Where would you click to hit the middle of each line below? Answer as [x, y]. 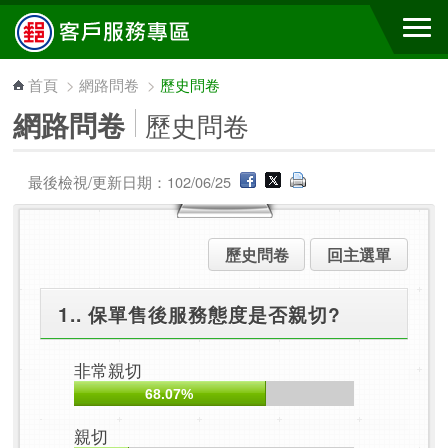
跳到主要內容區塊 [78, 19]
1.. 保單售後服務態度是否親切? [200, 313]
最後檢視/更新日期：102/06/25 [132, 181]
